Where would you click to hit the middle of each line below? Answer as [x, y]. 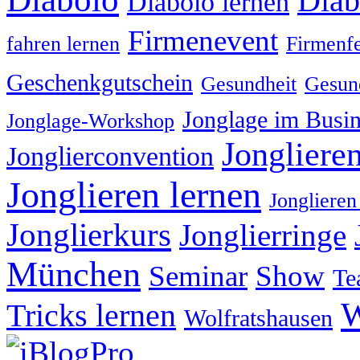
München [74, 274]
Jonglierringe [263, 235]
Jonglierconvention [110, 156]
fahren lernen [63, 43]
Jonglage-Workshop [90, 121]
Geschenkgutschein [100, 82]
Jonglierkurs [89, 235]
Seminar [198, 276]
